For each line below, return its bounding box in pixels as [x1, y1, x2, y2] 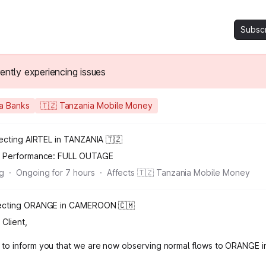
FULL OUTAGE [58, 151, 113, 161]
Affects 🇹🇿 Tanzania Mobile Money [106, 167, 250, 178]
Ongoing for [16, 167, 66, 178]
